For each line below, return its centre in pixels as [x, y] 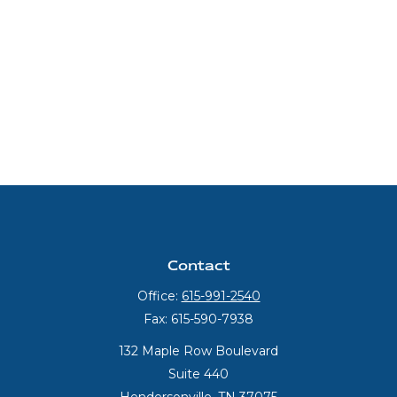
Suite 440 [198, 374]
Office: [159, 296]
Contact [198, 265]
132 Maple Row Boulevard [198, 351]
